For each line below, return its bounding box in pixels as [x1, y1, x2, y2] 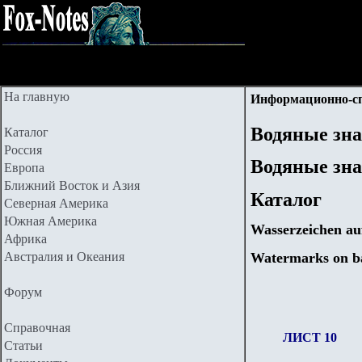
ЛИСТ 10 [283, 330, 337, 344]
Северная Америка [4, 196, 108, 210]
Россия [4, 143, 42, 157]
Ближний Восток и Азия [4, 179, 140, 192]
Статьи [4, 339, 43, 352]
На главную [4, 90, 69, 103]
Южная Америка [4, 214, 97, 228]
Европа [4, 161, 44, 175]
